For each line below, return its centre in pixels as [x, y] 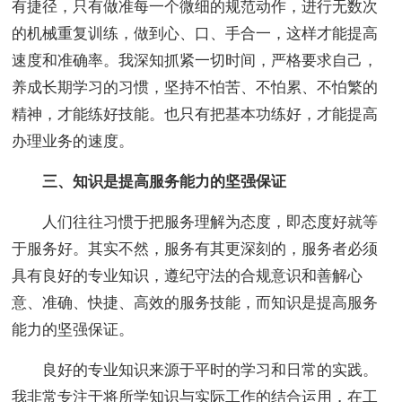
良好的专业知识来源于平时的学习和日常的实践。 [195, 371]
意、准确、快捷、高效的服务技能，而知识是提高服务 [195, 303]
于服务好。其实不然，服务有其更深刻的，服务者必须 [195, 249]
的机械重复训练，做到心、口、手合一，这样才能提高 [195, 34]
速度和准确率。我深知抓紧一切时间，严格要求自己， [195, 61]
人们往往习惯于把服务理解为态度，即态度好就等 [195, 223]
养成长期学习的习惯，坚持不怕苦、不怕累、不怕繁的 [195, 88]
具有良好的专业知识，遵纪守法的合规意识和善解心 [188, 276]
